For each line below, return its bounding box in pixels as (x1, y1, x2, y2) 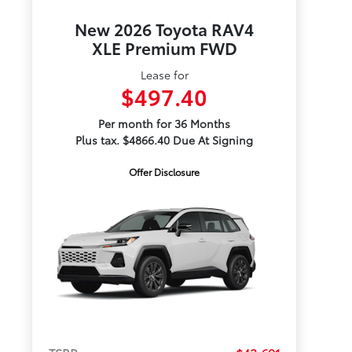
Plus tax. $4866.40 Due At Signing (75, 132, 254, 148)
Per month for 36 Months (98, 115, 231, 131)
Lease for (140, 67, 189, 82)
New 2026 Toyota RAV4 (75, 17, 255, 40)
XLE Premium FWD (91, 36, 237, 59)
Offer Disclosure (129, 165, 200, 178)
